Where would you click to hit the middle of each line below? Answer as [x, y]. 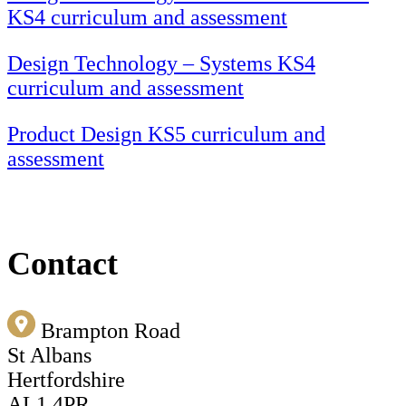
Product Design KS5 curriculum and [166, 135]
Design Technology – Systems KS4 [161, 64]
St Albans [49, 356]
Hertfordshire [66, 380]
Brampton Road [110, 331]
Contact [63, 264]
